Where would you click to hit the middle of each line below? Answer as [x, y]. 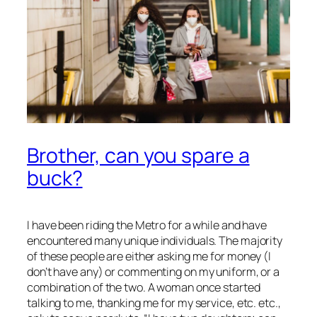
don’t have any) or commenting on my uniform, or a [154, 272]
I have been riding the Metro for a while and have [147, 225]
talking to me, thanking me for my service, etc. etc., [154, 303]
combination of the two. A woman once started [144, 288]
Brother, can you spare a [138, 155]
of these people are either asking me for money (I [149, 257]
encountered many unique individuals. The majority [155, 241]
